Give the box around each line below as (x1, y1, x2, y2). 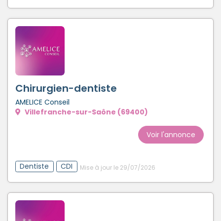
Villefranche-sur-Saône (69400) (23, 107, 148, 117)
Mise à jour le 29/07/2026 (79, 163, 155, 172)
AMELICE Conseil (15, 97, 70, 107)
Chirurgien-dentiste (15, 81, 117, 95)
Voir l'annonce (147, 129, 195, 140)
